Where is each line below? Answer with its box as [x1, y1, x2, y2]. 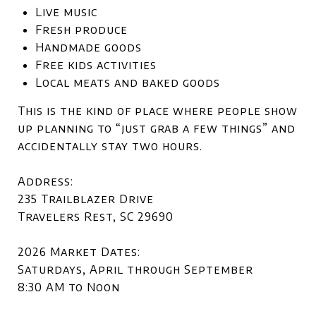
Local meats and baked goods [35, 75, 220, 90]
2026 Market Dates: [18, 245, 140, 259]
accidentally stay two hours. [18, 139, 202, 153]
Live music [35, 5, 97, 19]
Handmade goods [35, 40, 142, 54]
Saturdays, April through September [18, 262, 253, 276]
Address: [18, 174, 73, 188]
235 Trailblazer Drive [18, 192, 154, 206]
